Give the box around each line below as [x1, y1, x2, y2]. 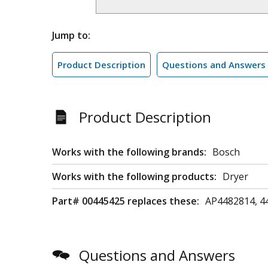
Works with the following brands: [52, 145, 206, 159]
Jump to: [52, 29, 90, 42]
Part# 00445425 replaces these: [52, 194, 199, 208]
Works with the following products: [52, 170, 217, 183]
